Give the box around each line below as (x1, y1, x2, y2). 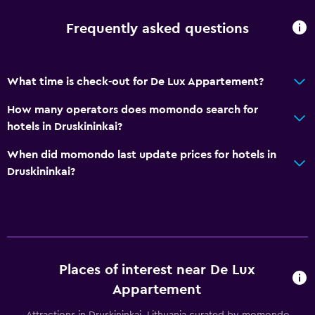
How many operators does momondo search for (7, 103, 258, 115)
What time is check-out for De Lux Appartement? (7, 75, 264, 87)
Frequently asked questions (66, 22, 249, 37)
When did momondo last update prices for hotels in (7, 148, 276, 160)
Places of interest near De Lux (58, 262, 255, 277)
